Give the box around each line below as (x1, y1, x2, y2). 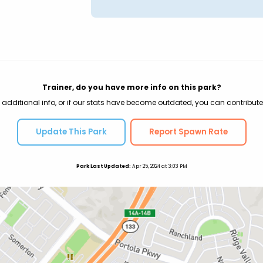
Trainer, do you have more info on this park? (42, 82, 221, 92)
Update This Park (35, 126, 107, 137)
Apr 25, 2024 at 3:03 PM (130, 162, 187, 170)
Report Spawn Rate (149, 126, 228, 137)
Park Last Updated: (76, 162, 131, 170)
